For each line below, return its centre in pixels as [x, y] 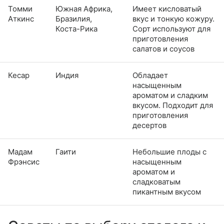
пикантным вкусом [167, 191]
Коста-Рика [77, 28]
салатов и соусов [163, 48]
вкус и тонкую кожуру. [173, 18]
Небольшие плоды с [169, 151]
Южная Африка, [84, 8]
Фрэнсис [24, 161]
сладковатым [156, 181]
